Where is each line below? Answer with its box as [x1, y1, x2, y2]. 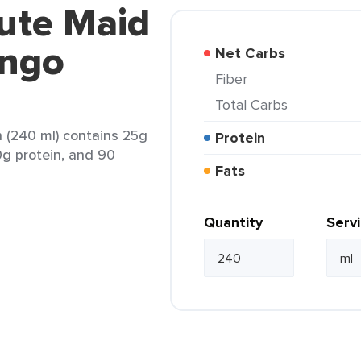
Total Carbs [222, 94, 288, 114]
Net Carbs [226, 43, 285, 64]
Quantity [204, 212, 263, 233]
